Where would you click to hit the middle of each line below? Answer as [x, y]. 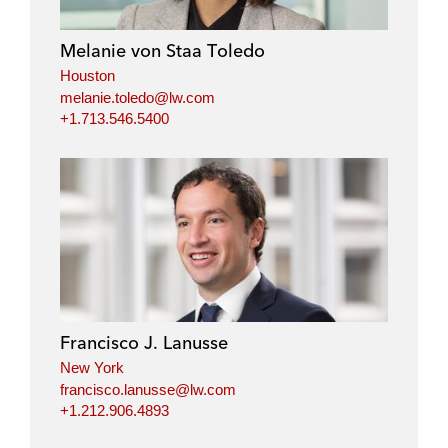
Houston [87, 76]
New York [92, 368]
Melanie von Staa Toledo [162, 51]
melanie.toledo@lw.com [137, 97]
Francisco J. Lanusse [144, 343]
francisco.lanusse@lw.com [148, 389]
